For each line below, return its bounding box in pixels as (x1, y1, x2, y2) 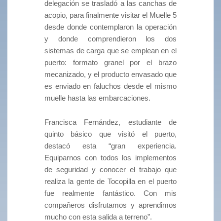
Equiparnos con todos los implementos (44, 153, 177, 162)
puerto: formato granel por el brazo (44, 58, 177, 67)
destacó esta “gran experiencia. (44, 142, 177, 150)
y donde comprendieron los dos (44, 35, 177, 43)
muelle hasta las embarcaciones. (44, 94, 150, 103)
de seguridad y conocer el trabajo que (44, 165, 177, 174)
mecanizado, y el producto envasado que (44, 70, 177, 79)
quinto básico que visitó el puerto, (44, 130, 177, 139)
